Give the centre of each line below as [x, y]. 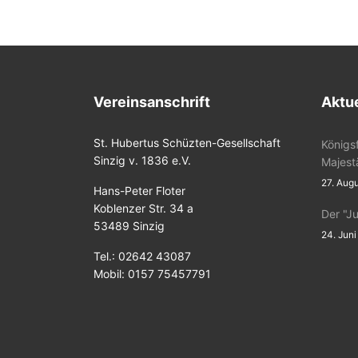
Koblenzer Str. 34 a [143, 208]
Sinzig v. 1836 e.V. [142, 160]
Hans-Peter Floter [139, 191]
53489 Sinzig [129, 226]
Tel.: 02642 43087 [142, 256]
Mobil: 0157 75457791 [152, 274]
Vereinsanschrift [152, 102]
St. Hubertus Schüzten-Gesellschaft [187, 143]
